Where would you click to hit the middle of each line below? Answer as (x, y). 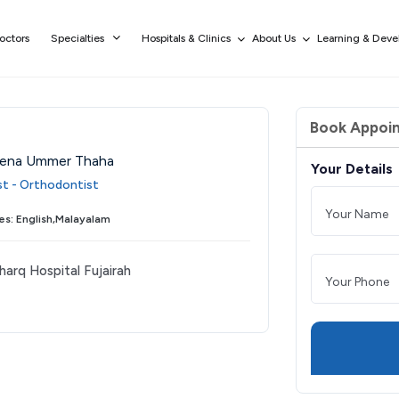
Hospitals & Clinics (186, 39)
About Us (274, 39)
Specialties (77, 39)
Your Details (351, 169)
